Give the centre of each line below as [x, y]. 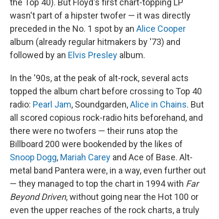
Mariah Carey [85, 157]
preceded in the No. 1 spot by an [73, 29]
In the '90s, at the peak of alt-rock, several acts [99, 78]
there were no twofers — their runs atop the [94, 131]
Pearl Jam [52, 105]
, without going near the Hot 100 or [132, 197]
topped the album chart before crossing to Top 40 [106, 91]
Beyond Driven [38, 197]
